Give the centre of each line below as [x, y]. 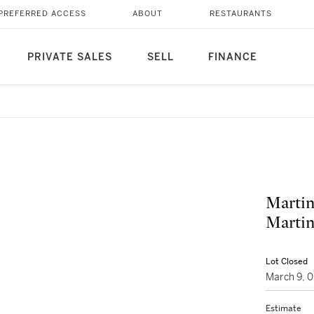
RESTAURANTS [240, 14]
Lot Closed [287, 261]
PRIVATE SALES [69, 57]
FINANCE [232, 57]
